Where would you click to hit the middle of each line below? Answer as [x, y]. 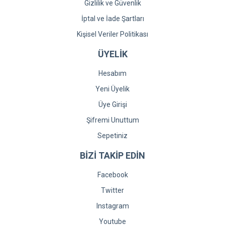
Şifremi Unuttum [113, 120]
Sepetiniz [113, 136]
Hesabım [113, 73]
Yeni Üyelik [113, 89]
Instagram [113, 206]
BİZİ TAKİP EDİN [113, 155]
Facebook [113, 175]
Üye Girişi [113, 104]
